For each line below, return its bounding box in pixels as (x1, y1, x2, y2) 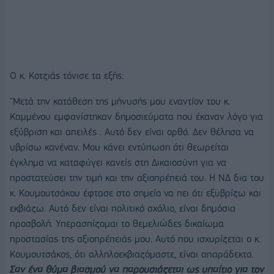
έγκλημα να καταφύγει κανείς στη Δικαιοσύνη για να (10, 157, 226, 169)
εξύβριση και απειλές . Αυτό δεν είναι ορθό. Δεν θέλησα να (10, 126, 254, 138)
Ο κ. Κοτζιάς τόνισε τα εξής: (10, 70, 124, 82)
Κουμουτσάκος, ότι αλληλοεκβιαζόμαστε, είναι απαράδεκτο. (10, 248, 253, 261)
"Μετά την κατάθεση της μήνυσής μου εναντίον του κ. (10, 95, 230, 108)
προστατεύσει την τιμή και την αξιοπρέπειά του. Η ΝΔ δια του (10, 172, 264, 184)
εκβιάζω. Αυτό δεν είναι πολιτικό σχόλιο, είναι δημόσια (10, 202, 235, 215)
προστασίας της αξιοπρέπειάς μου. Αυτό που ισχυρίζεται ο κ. (10, 233, 261, 245)
